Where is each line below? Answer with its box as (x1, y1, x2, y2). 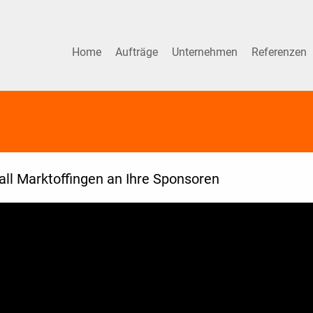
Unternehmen (171, 45, 240, 59)
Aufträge (115, 45, 161, 59)
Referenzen (251, 45, 310, 59)
